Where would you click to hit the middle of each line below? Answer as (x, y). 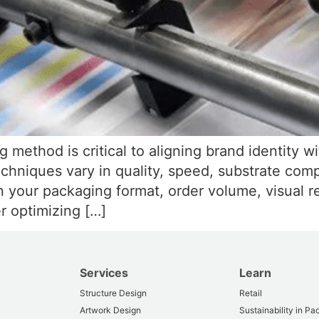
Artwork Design (110, 310)
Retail (251, 293)
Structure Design (113, 293)
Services (104, 273)
